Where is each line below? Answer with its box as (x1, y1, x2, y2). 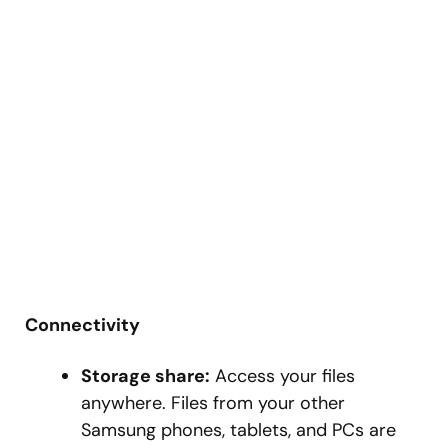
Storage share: (81, 364, 210, 389)
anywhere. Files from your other (81, 391, 345, 416)
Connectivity (25, 313, 140, 338)
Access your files (210, 364, 355, 389)
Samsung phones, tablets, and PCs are (81, 418, 396, 443)
